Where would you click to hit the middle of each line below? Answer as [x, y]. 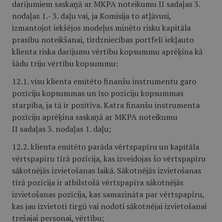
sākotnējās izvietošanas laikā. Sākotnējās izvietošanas [107, 170]
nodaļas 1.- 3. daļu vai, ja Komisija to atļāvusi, [91, 16]
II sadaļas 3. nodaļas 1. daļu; [61, 129]
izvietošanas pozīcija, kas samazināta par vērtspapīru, [108, 194]
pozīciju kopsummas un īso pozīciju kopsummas [98, 93]
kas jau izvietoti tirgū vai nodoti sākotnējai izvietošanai [109, 206]
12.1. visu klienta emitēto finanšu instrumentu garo [104, 81]
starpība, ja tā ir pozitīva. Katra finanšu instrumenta [106, 105]
